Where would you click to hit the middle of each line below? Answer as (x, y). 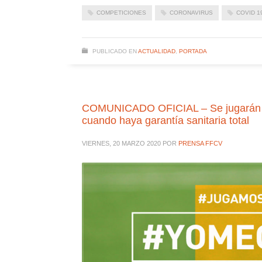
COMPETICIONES (121, 12)
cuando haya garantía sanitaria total (165, 120)
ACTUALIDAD (156, 51)
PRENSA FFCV (200, 143)
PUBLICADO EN (114, 51)
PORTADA (193, 51)
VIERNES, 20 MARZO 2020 (121, 143)
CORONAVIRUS (191, 12)
